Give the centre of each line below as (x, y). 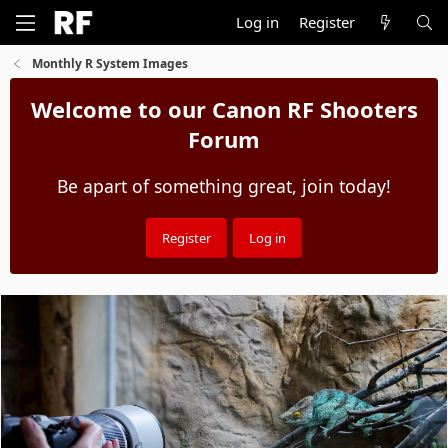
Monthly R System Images (110, 63)
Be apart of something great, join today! (224, 186)
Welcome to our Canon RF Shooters (224, 109)
